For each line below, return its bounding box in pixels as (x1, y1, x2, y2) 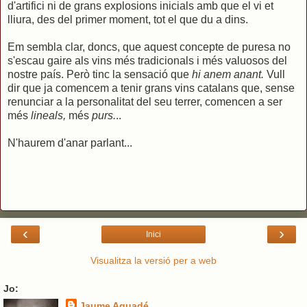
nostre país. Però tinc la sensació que (8, 68, 192, 80)
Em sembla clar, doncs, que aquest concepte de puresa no (8, 40, 291, 53)
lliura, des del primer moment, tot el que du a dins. (8, 13, 248, 25)
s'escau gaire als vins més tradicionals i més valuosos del (8, 54, 287, 66)
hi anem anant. (192, 68, 264, 80)
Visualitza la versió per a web (90, 254, 217, 266)
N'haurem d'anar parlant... (8, 136, 132, 149)
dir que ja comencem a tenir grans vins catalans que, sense (8, 82, 295, 94)
